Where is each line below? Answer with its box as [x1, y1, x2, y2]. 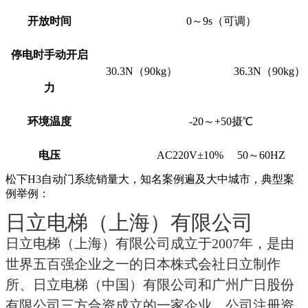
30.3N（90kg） [105, 65, 177, 78]
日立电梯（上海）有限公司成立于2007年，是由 [5, 236, 294, 252]
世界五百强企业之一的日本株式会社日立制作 [5, 256, 280, 272]
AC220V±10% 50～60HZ [157, 149, 285, 162]
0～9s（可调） [186, 15, 256, 27]
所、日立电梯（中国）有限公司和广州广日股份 [5, 277, 294, 293]
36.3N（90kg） [233, 65, 305, 78]
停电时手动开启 [11, 49, 88, 61]
